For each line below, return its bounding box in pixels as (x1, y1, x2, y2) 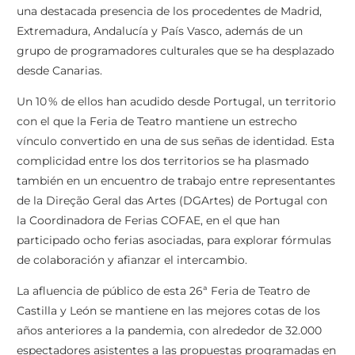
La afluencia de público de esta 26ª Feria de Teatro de (17, 284, 310, 299)
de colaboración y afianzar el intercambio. (17, 253, 247, 268)
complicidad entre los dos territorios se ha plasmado (17, 154, 309, 169)
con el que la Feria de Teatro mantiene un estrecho (17, 114, 297, 129)
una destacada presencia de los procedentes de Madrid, (17, 4, 322, 19)
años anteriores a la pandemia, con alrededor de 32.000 (17, 323, 322, 338)
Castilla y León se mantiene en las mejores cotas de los (17, 303, 320, 319)
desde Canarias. (17, 63, 102, 78)
